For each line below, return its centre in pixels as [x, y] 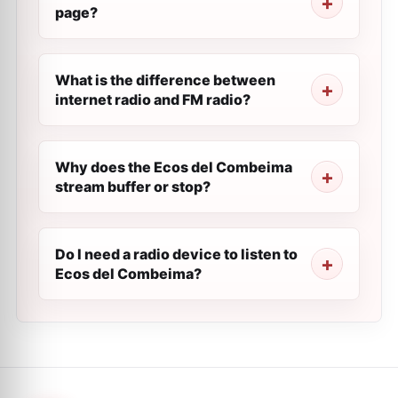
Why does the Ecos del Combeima [174, 167]
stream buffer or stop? [133, 187]
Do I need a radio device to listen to [176, 254]
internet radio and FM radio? [153, 99]
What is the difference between [165, 80]
